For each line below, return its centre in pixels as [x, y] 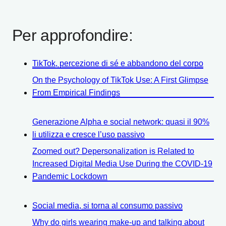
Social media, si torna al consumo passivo [107, 205]
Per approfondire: [73, 35]
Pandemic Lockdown [70, 176]
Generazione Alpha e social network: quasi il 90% [121, 122]
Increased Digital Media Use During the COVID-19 [122, 163]
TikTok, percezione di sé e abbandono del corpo [118, 63]
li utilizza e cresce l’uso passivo [89, 134]
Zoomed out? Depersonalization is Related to [113, 151]
